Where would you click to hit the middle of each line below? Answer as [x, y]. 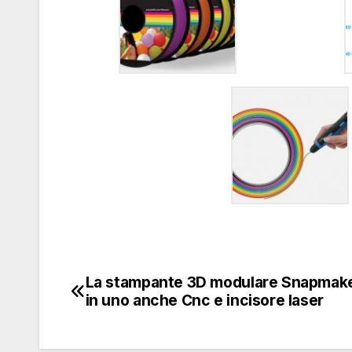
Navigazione [144, 289]
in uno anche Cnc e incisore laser [204, 301]
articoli [110, 321]
